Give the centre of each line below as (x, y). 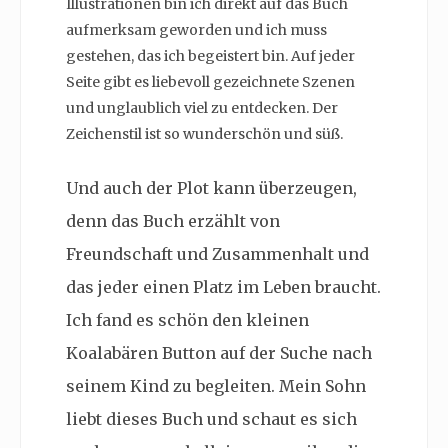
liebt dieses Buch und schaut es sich (211, 419)
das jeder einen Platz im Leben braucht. (223, 287)
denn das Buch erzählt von (173, 221)
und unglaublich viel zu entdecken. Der (202, 108)
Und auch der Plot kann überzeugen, (211, 188)
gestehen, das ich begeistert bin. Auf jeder (210, 56)
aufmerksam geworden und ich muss (196, 30)
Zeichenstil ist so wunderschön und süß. (204, 134)
